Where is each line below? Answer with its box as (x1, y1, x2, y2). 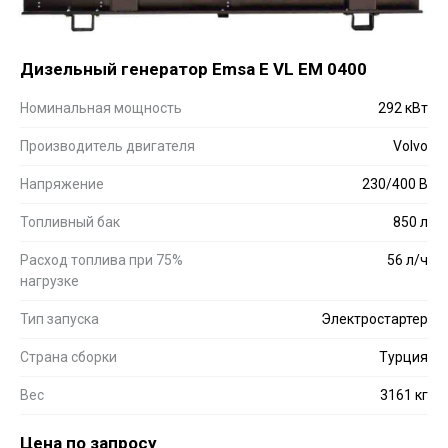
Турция (379, 348, 428, 365)
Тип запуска (20, 310, 99, 327)
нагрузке (20, 272, 79, 289)
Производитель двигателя (20, 137, 195, 154)
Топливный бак (20, 213, 120, 230)
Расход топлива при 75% (20, 251, 183, 268)
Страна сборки (20, 348, 117, 365)
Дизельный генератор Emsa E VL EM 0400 (20, 58, 367, 79)
